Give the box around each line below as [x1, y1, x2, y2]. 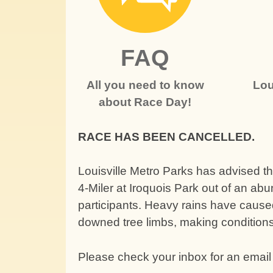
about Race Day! [99, 96, 192, 108]
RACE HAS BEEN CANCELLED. [78, 130, 255, 143]
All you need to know [86, 79, 204, 91]
